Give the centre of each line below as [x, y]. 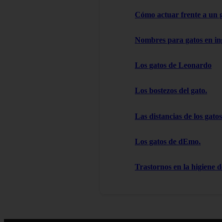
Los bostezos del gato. [171, 91]
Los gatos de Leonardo [173, 65]
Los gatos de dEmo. [168, 142]
